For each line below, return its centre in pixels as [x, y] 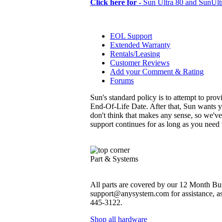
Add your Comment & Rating [157, 71]
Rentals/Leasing [135, 54]
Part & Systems [114, 159]
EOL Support [131, 36]
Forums [122, 80]
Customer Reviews [140, 62]
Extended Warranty [140, 45]
